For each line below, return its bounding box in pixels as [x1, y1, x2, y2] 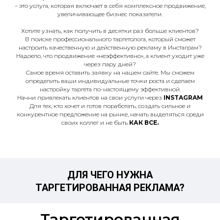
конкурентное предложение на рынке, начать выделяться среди [16, 110, 204, 118]
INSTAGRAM [164, 94, 203, 101]
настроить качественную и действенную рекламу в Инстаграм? [18, 44, 202, 51]
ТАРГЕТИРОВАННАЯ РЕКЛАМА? [35, 182, 185, 193]
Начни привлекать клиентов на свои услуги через [17, 94, 164, 101]
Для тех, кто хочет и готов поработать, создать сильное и [29, 102, 191, 110]
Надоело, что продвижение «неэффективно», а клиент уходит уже [16, 52, 204, 59]
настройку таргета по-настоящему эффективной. [39, 85, 181, 93]
